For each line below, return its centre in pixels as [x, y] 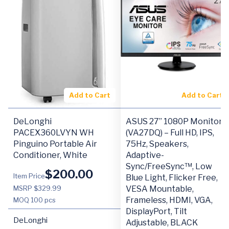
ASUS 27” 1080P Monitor [174, 121]
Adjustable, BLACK [162, 222]
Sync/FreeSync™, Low [169, 166]
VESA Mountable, [160, 189]
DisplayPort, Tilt [156, 211]
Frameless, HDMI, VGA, [169, 200]
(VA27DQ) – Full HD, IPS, [170, 132]
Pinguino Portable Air [55, 144]
